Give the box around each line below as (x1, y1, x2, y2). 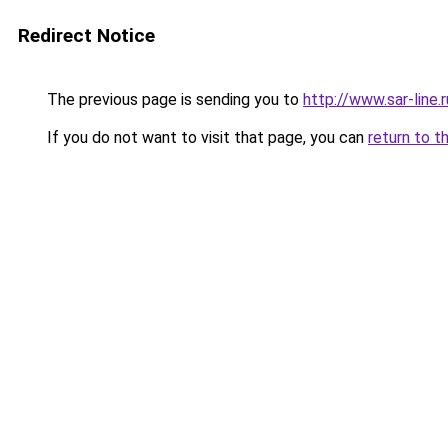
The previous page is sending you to (43, 90, 303, 109)
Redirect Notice (18, 24, 155, 47)
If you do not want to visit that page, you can (43, 128, 368, 147)
